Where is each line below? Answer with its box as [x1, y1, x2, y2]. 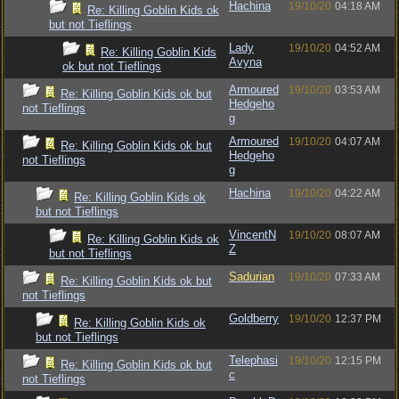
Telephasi [229, 354, 278, 367]
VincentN [229, 228, 276, 241]
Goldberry [229, 312, 279, 325]
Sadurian [229, 270, 274, 283]
